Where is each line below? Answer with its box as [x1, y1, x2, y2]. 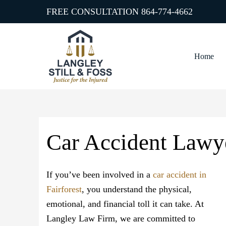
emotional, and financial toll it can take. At [46, 199, 204, 209]
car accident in [153, 169, 206, 180]
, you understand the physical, [82, 184, 192, 195]
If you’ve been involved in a [46, 169, 153, 180]
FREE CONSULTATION [46, 7, 141, 17]
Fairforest [46, 184, 82, 195]
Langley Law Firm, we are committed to [46, 213, 195, 224]
